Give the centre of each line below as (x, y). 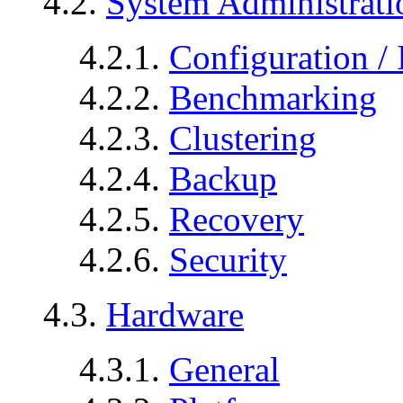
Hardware (175, 314)
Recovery (237, 219)
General (224, 369)
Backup (223, 178)
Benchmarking (273, 97)
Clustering (243, 138)
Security (228, 259)
